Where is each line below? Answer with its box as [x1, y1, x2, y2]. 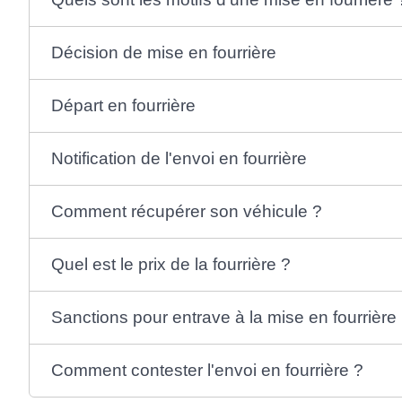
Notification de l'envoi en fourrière [50, 148, 307, 168]
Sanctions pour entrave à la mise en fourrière [50, 307, 397, 327]
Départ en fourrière [50, 95, 196, 115]
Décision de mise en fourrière [50, 42, 276, 62]
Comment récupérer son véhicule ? [50, 201, 322, 221]
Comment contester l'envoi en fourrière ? [50, 360, 363, 380]
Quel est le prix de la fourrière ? [50, 254, 291, 274]
